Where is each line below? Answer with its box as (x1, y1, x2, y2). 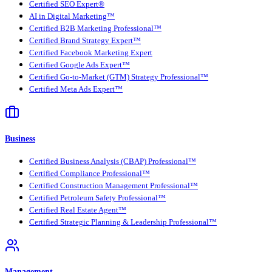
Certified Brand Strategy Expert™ (29, 36, 141, 46)
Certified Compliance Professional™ (29, 169, 150, 178)
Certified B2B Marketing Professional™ (29, 24, 161, 33)
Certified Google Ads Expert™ (29, 61, 130, 70)
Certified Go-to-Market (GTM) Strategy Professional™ (29, 73, 208, 82)
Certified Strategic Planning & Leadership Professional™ (29, 218, 217, 227)
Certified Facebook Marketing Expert (29, 49, 152, 58)
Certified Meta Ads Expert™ (29, 85, 123, 94)
